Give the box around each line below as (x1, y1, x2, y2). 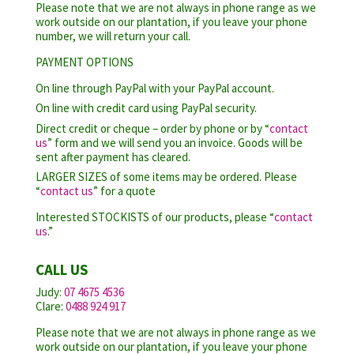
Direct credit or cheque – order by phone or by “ (35, 120, 269, 136)
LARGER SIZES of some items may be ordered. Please (35, 169, 297, 185)
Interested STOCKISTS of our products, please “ (35, 209, 274, 225)
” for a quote (92, 183, 156, 199)
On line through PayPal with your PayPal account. (35, 80, 274, 96)
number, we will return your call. (35, 28, 190, 43)
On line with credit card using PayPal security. (35, 100, 257, 116)
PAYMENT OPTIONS (35, 54, 134, 70)
